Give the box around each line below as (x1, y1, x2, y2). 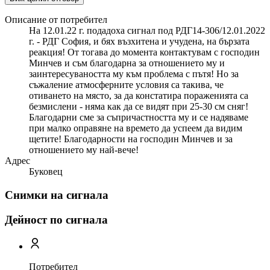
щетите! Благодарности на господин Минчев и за (29, 134, 233, 145)
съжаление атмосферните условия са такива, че (29, 80, 224, 90)
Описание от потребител (5, 14, 107, 25)
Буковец (29, 166, 63, 177)
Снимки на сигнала (5, 189, 108, 202)
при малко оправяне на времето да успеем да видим (29, 123, 242, 134)
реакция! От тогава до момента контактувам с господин (29, 47, 260, 58)
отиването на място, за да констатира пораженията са (29, 90, 248, 101)
